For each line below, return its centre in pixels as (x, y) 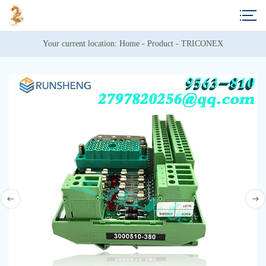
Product (160, 44)
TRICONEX (202, 44)
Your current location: (81, 44)
